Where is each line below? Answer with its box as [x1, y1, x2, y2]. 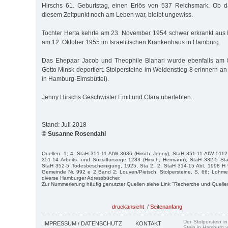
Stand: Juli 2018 [42, 121, 87, 128]
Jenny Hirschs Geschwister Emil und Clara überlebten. [42, 93, 192, 101]
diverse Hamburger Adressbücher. [42, 175, 121, 181]
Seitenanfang [150, 203, 182, 210]
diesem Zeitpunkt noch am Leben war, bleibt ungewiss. [42, 11, 193, 18]
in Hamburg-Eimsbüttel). [42, 75, 109, 82]
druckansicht [112, 203, 144, 210]
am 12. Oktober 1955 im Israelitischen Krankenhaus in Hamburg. [42, 38, 220, 46]
